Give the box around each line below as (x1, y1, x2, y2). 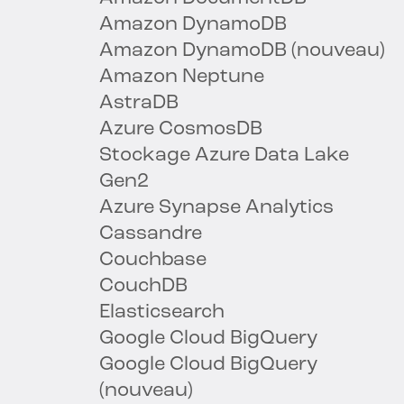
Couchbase (99, 250, 207, 271)
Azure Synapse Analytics (99, 197, 334, 219)
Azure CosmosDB (99, 119, 262, 141)
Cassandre (99, 224, 202, 245)
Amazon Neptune (99, 67, 264, 88)
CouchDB (99, 276, 188, 298)
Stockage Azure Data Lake (99, 145, 349, 167)
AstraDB (99, 93, 179, 115)
